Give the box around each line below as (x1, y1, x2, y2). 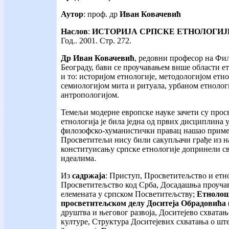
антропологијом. (61, 90, 119, 100)
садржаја (72, 171, 105, 180)
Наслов (61, 27, 88, 36)
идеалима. (61, 154, 96, 163)
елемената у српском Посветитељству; (61, 190, 197, 199)
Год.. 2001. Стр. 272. (61, 36, 131, 45)
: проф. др (83, 10, 120, 19)
